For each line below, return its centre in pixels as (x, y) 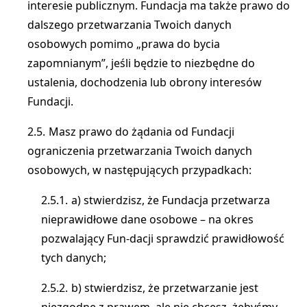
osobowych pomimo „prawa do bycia (124, 44)
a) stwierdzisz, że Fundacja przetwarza (171, 200)
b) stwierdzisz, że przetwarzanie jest (165, 288)
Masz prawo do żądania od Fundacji (142, 132)
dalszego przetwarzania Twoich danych (130, 25)
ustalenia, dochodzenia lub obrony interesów (145, 82)
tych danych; (74, 258)
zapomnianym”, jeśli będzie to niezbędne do (141, 63)
